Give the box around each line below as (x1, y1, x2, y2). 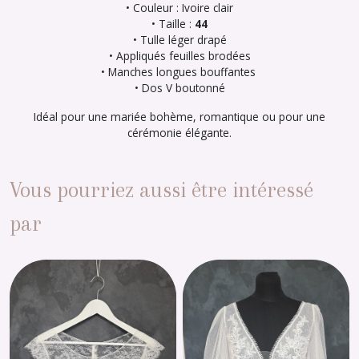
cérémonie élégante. (127, 125, 232, 140)
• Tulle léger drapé (132, 32, 227, 47)
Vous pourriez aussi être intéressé (10, 178, 313, 202)
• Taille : (151, 16, 195, 31)
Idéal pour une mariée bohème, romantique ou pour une (34, 109, 325, 124)
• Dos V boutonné (134, 80, 225, 95)
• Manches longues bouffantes (100, 64, 259, 79)
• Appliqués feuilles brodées (108, 48, 251, 63)
